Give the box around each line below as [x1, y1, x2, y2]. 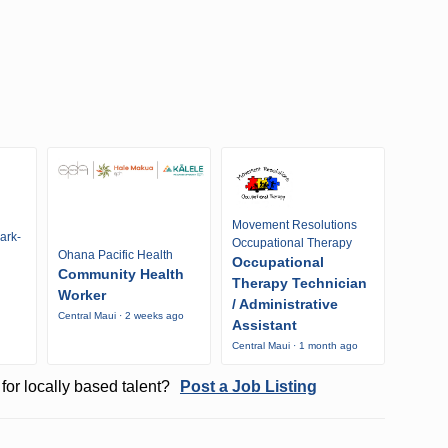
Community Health [58, 265, 184, 282]
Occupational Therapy [231, 235, 352, 250]
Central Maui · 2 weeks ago [58, 309, 184, 321]
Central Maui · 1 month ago [231, 339, 358, 351]
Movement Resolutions [231, 217, 357, 232]
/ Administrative [231, 295, 338, 312]
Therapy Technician [231, 274, 367, 291]
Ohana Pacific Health [58, 247, 173, 262]
